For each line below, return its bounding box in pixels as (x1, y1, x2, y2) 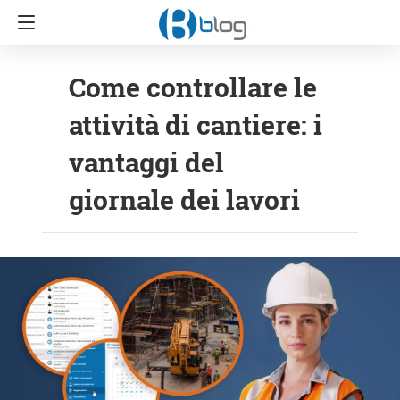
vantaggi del (69, 145, 224, 179)
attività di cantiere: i (69, 107, 322, 142)
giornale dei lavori (69, 182, 300, 217)
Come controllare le (69, 70, 317, 104)
